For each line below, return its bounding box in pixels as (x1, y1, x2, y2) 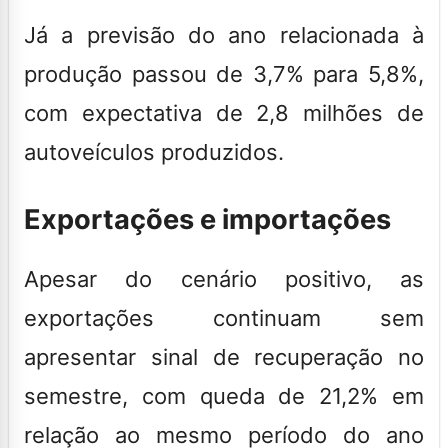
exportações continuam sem (24, 304, 424, 331)
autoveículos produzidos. (24, 138, 284, 165)
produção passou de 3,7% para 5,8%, (24, 60, 424, 87)
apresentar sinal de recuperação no (24, 343, 424, 370)
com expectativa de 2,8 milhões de (24, 99, 424, 126)
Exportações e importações (24, 202, 397, 236)
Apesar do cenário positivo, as (24, 265, 424, 292)
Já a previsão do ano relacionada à (24, 21, 424, 48)
